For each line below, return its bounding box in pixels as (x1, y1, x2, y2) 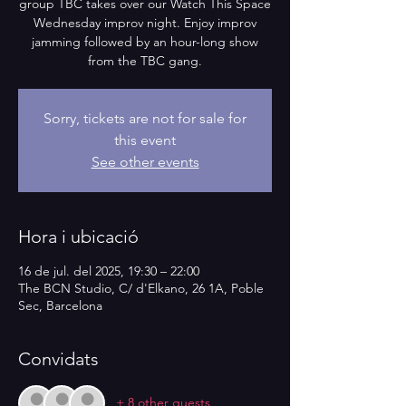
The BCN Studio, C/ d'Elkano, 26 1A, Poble (18, 279, 264, 296)
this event (114, 130, 176, 149)
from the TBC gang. (88, 52, 202, 69)
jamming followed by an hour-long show (32, 33, 258, 50)
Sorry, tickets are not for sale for (43, 109, 246, 127)
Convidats (18, 347, 99, 370)
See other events (91, 152, 199, 170)
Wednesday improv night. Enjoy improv (34, 14, 256, 31)
